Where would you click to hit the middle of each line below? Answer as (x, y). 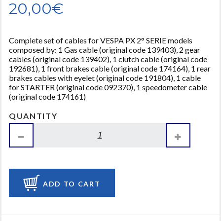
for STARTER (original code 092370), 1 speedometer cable (108, 87)
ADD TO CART (72, 184)
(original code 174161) (47, 96)
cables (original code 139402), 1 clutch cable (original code (108, 59)
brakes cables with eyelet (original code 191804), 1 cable (105, 78)
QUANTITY (33, 116)
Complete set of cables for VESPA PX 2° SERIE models (101, 40)
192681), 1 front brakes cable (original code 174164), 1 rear (110, 68)
